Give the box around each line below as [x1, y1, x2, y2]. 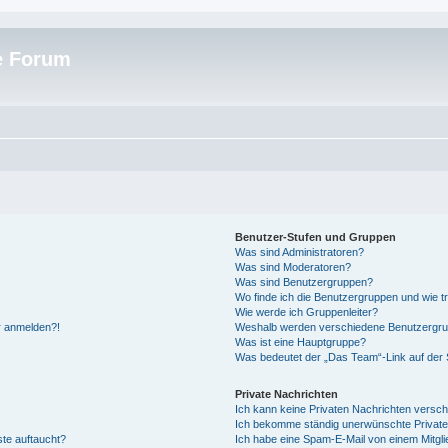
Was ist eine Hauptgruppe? [235, 336, 366, 348]
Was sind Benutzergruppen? [235, 276, 373, 288]
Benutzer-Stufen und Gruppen [235, 231, 396, 243]
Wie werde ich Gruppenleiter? [235, 306, 378, 318]
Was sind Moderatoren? [235, 261, 351, 273]
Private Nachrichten [235, 388, 338, 400]
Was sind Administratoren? [235, 246, 364, 258]
